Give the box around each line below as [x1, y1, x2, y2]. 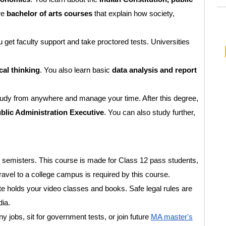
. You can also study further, [104, 108, 195, 117]
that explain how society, [92, 10, 175, 18]
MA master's [151, 213, 193, 221]
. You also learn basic [40, 66, 112, 74]
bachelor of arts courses [7, 10, 92, 18]
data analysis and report [112, 66, 197, 74]
